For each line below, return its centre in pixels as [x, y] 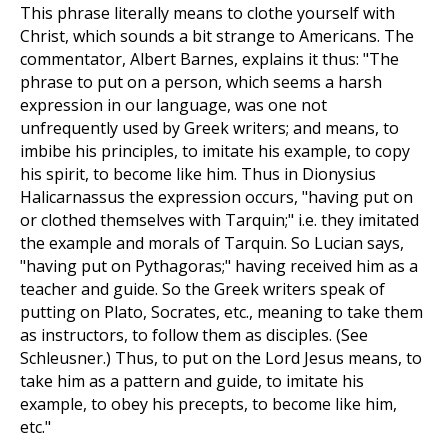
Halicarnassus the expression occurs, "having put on [216, 197]
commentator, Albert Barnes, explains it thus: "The [209, 59]
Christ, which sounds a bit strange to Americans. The [217, 36]
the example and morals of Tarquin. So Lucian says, [212, 243]
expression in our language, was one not [173, 105]
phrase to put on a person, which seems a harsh [201, 82]
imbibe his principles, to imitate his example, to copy [215, 151]
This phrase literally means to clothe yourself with [207, 13]
